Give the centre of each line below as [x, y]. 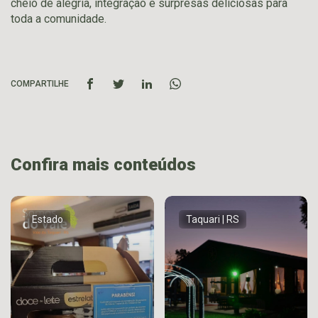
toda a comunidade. [59, 18]
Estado [48, 219]
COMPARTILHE [40, 83]
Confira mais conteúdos [103, 164]
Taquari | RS [212, 219]
